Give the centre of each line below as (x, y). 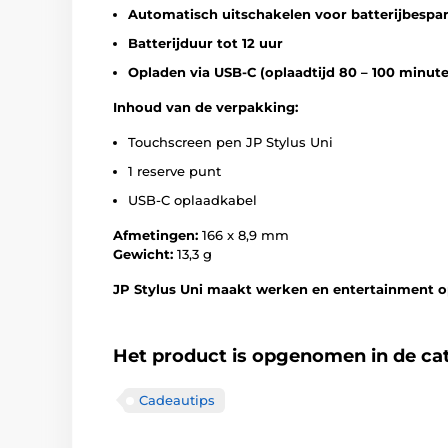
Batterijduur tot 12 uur (205, 43)
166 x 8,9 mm (243, 235)
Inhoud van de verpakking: (205, 107)
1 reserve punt (174, 171)
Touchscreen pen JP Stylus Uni (230, 142)
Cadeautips (177, 400)
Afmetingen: (155, 235)
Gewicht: (143, 254)
